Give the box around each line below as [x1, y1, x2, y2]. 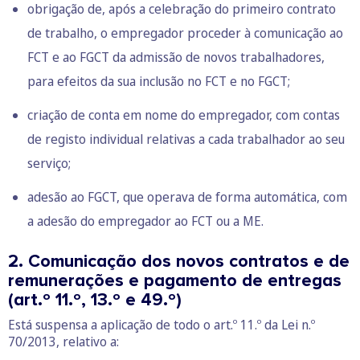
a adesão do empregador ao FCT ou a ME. [27, 211, 264, 230]
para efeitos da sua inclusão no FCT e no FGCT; [27, 72, 290, 90]
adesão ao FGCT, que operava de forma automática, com [27, 187, 347, 206]
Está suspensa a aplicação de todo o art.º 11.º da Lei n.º [8, 315, 315, 333]
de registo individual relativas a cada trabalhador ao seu [27, 129, 345, 148]
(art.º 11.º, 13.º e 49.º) [8, 288, 182, 311]
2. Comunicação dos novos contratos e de [8, 250, 350, 272]
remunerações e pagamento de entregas [8, 269, 342, 292]
